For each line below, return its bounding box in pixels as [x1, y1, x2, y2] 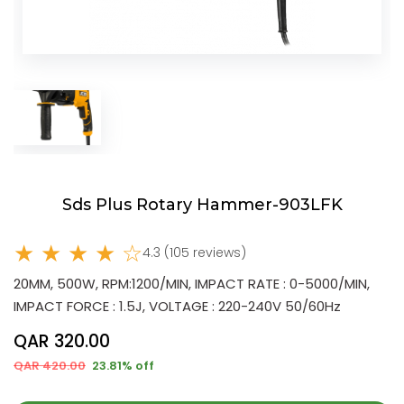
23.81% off [89, 356, 154, 374]
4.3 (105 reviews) [142, 243, 246, 262]
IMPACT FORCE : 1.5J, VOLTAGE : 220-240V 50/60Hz [14, 296, 341, 316]
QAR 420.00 [14, 356, 86, 374]
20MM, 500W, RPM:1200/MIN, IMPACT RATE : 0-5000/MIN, [14, 273, 370, 293]
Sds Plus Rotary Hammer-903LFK [61, 195, 343, 216]
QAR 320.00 [14, 328, 110, 353]
